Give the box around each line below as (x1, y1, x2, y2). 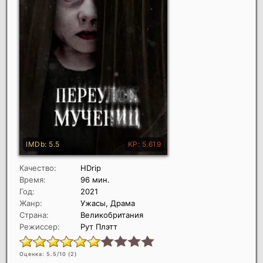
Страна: (19, 210, 49, 220)
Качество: (19, 163, 56, 173)
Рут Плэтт (80, 222, 117, 232)
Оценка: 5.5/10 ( (19, 251, 70, 258)
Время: (19, 175, 46, 185)
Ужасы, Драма (80, 198, 135, 208)
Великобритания (80, 210, 143, 220)
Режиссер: (19, 222, 60, 232)
